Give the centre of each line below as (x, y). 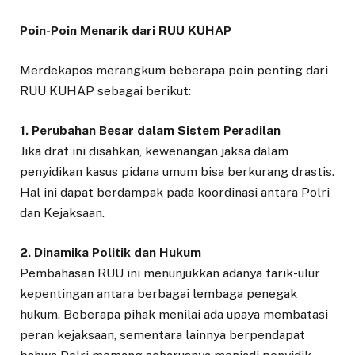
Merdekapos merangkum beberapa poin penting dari (174, 70)
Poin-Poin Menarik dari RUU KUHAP (126, 30)
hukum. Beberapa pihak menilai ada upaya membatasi (174, 315)
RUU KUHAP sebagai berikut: (105, 90)
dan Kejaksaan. (62, 212)
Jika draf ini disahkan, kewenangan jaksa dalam (154, 151)
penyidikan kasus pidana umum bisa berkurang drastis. (177, 171)
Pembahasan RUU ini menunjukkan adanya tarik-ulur (170, 273)
